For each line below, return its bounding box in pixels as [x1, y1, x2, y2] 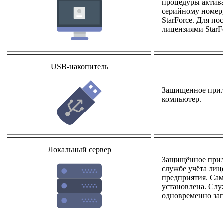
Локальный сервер [47, 145, 111, 154]
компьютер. [162, 94, 201, 103]
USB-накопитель [50, 62, 108, 71]
